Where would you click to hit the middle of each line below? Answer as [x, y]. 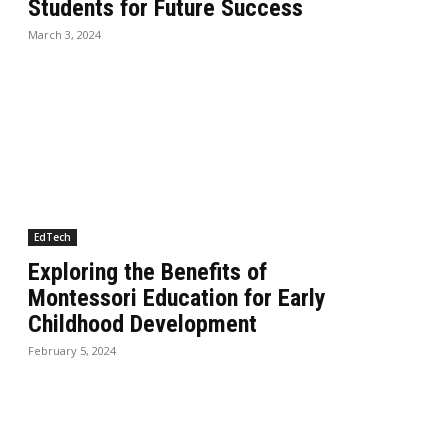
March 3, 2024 [65, 34]
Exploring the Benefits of [148, 271]
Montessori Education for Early [177, 297]
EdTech [53, 236]
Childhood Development [143, 323]
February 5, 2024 [72, 350]
